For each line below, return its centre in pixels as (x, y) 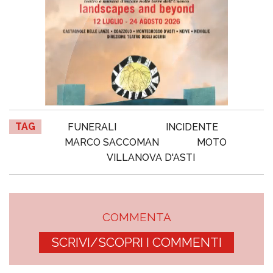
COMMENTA (136, 217)
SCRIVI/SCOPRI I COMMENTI (136, 242)
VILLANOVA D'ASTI (151, 157)
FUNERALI (92, 127)
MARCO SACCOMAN (112, 142)
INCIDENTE (192, 127)
